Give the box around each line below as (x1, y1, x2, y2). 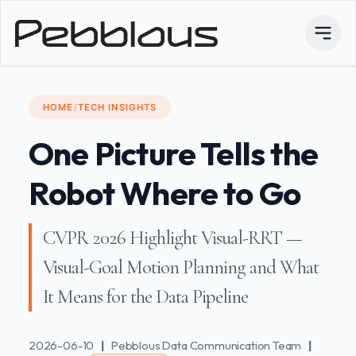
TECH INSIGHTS (77, 102, 157, 113)
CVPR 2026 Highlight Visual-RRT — (42, 226, 303, 250)
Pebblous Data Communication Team (111, 337, 302, 353)
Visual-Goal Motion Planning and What (42, 255, 319, 280)
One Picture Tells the (29, 132, 318, 174)
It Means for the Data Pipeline (42, 284, 249, 309)
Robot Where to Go (29, 172, 301, 214)
